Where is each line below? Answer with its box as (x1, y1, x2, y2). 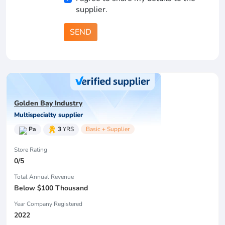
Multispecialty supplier (14, 110, 83, 120)
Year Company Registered (14, 200, 82, 208)
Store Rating (14, 146, 47, 154)
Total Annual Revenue (14, 173, 74, 181)
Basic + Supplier (86, 125, 130, 134)
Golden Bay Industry (14, 98, 82, 108)
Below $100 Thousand (14, 183, 88, 193)
